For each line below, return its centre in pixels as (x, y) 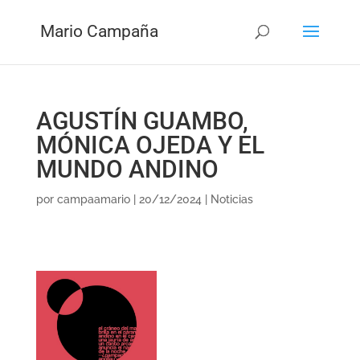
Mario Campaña (99, 31)
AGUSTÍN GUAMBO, (142, 121)
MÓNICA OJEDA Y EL (150, 145)
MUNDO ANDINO (127, 169)
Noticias (231, 199)
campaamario (93, 199)
